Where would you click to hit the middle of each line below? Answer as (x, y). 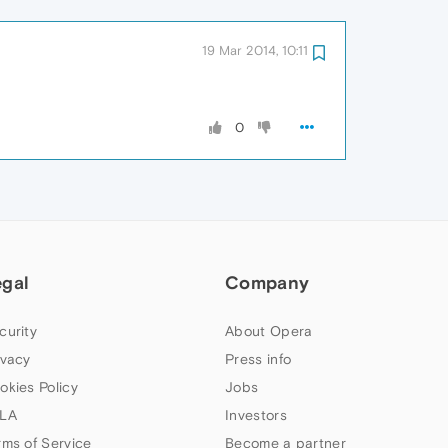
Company (267, 282)
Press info (258, 359)
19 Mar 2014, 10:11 (255, 50)
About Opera (269, 331)
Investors (256, 415)
